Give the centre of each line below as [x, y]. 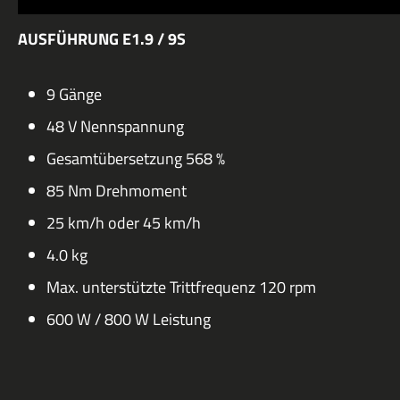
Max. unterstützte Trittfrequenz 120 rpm [181, 287]
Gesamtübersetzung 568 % [136, 159]
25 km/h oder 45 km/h [124, 223]
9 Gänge [74, 95]
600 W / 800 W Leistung [129, 320]
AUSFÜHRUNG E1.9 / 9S [102, 39]
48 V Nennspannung [115, 127]
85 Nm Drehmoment [117, 191]
